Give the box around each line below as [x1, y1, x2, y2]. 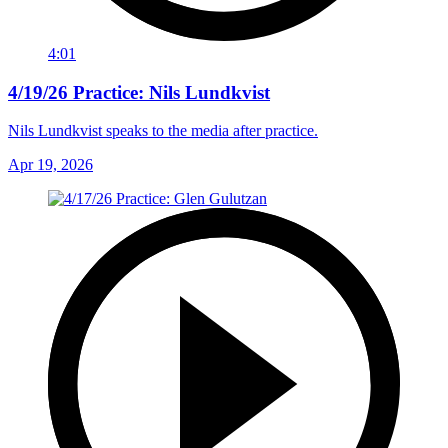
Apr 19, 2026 [8, 156, 93, 174]
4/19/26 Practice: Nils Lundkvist [8, 81, 270, 103]
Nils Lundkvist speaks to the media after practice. [8, 122, 318, 140]
